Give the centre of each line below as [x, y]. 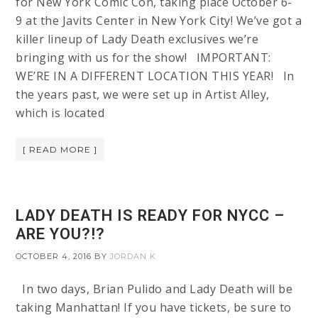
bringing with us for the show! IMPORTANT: [143, 58]
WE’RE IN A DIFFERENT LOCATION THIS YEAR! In [155, 76]
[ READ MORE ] [60, 150]
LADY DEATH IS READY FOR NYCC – [150, 216]
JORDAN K [133, 257]
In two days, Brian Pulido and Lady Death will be [154, 289]
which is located [60, 113]
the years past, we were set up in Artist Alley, [143, 95]
